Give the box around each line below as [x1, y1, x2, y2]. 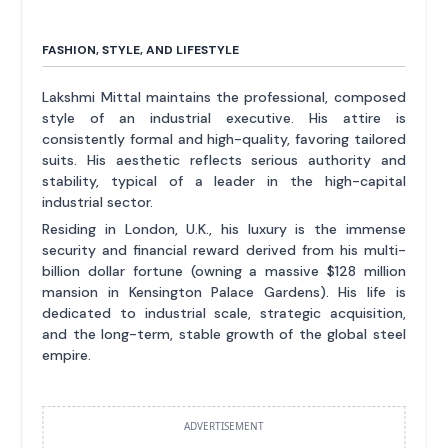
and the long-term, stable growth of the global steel [42, 324, 406, 343]
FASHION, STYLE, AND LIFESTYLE [42, 41, 240, 58]
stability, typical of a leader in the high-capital [42, 171, 406, 190]
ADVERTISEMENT [184, 418, 264, 433]
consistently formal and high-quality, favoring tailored [42, 129, 406, 148]
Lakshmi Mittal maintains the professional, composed [42, 87, 406, 106]
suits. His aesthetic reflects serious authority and [42, 150, 406, 169]
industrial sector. [42, 192, 154, 211]
